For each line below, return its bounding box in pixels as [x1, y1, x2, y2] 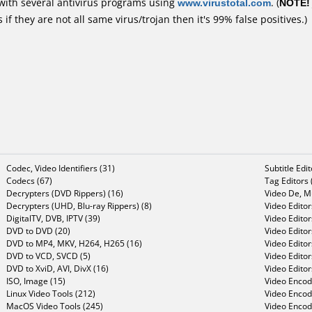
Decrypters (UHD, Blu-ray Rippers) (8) [6, 199, 152, 212]
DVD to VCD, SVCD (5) [6, 249, 91, 262]
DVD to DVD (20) [6, 224, 70, 237]
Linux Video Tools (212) [6, 287, 95, 299]
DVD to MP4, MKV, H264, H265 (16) [6, 237, 142, 249]
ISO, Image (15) [6, 274, 65, 287]
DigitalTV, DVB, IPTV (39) [6, 212, 100, 224]
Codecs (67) [6, 174, 52, 187]
